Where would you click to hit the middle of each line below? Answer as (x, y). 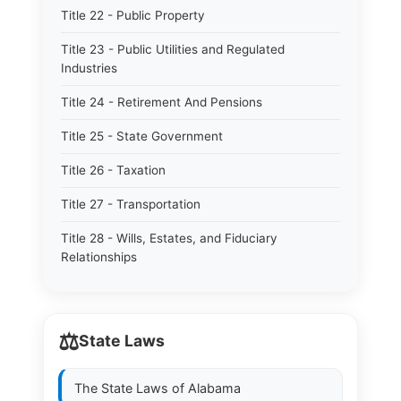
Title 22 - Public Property (133, 15)
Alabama (214, 388)
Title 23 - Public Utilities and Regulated (173, 49)
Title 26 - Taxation (113, 170)
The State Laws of (131, 388)
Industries (89, 68)
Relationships (99, 257)
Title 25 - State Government (142, 136)
